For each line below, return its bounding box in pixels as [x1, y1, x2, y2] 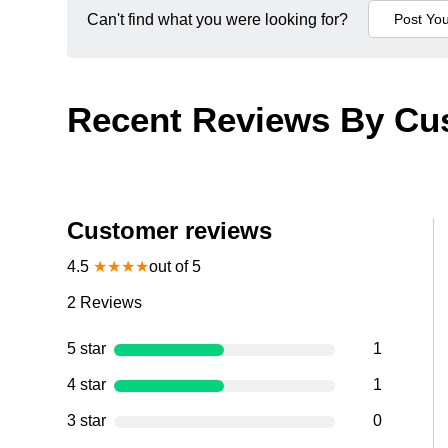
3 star [67, 412, 107, 430]
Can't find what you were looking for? [87, 11, 349, 29]
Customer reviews [67, 217, 273, 245]
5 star [67, 340, 107, 358]
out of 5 [149, 258, 202, 276]
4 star [67, 376, 107, 394]
